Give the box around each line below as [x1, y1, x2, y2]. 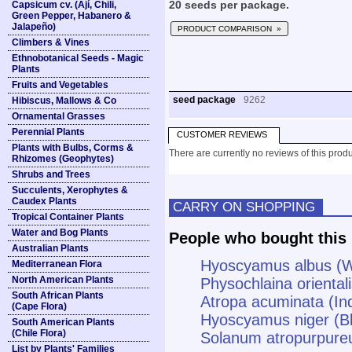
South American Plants [12, 317, 115, 328]
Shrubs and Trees [12, 169, 90, 180]
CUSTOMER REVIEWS [177, 130, 267, 139]
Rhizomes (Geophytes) [12, 153, 114, 164]
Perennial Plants [12, 126, 85, 137]
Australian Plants [12, 243, 89, 254]
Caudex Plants [12, 196, 77, 207]
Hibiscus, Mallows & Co [12, 95, 116, 106]
